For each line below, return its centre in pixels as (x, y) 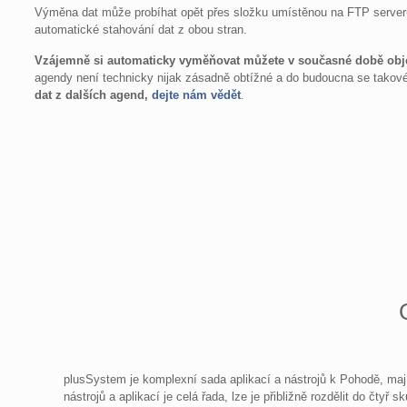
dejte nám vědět (197, 95)
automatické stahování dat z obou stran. (141, 30)
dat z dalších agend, (94, 95)
